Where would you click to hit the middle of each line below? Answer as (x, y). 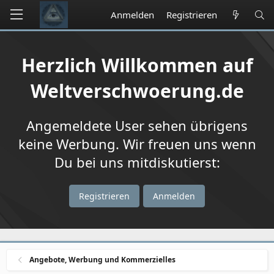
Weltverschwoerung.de (137, 91)
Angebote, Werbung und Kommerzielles (103, 260)
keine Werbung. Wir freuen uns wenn (137, 144)
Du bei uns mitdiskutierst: (137, 162)
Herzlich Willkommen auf (137, 65)
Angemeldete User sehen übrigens (137, 125)
